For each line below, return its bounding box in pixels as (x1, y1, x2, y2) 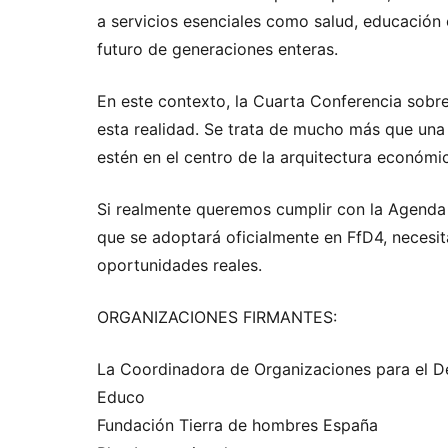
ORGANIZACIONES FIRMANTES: (97, 307, 337, 327)
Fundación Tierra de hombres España (97, 415, 378, 435)
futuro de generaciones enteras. (97, 39, 338, 59)
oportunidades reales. (97, 255, 262, 275)
